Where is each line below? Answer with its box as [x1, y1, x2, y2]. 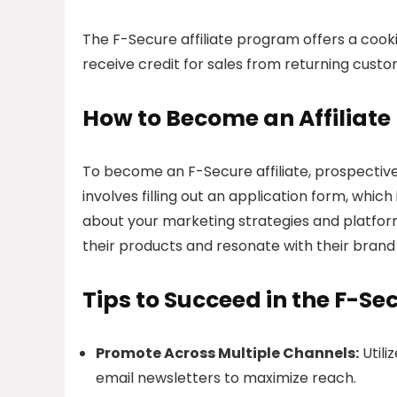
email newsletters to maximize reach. [96, 368, 356, 389]
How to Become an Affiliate [82, 103, 391, 135]
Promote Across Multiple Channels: [96, 343, 359, 364]
